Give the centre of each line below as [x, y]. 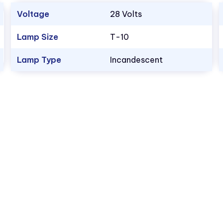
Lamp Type [39, 59]
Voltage [33, 14]
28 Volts [126, 14]
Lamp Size [37, 37]
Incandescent [136, 59]
